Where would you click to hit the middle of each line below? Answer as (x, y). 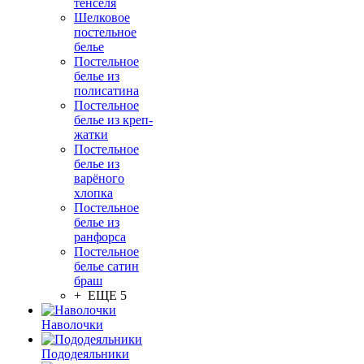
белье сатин (106, 266)
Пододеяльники (85, 354)
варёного (99, 178)
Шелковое (102, 17)
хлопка (93, 193)
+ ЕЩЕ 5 (100, 295)
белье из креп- (113, 120)
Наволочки (72, 325)
